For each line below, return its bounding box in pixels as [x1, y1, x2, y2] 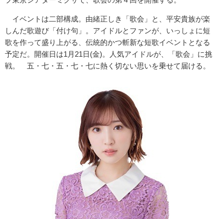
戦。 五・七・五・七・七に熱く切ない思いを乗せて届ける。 [5, 62, 210, 70]
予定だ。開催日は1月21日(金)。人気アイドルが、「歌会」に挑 [5, 50, 212, 59]
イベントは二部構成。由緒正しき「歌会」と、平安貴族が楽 [5, 15, 210, 23]
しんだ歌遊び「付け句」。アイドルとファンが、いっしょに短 [5, 26, 210, 35]
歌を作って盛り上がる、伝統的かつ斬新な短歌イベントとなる [5, 38, 210, 47]
